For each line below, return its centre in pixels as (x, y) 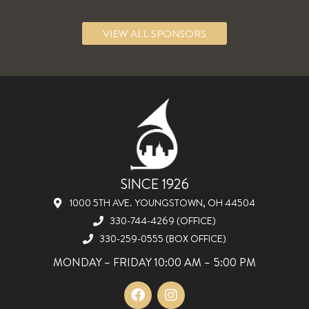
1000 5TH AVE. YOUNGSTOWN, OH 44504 (163, 202)
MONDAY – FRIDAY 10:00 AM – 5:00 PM (154, 262)
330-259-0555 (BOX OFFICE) (162, 238)
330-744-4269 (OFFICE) (162, 220)
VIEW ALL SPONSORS (154, 33)
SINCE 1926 (154, 183)
